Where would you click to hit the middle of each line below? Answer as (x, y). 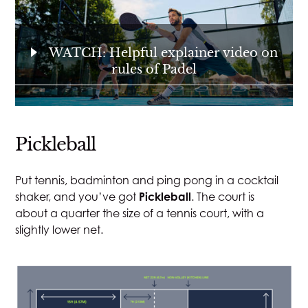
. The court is (223, 197)
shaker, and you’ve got (77, 197)
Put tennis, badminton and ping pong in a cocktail (147, 180)
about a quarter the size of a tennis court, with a (140, 213)
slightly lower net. (59, 230)
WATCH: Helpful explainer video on (162, 53)
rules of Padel (154, 70)
